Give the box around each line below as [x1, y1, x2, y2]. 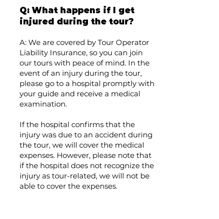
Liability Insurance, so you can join [20, 48, 143, 57]
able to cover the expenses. [20, 181, 117, 191]
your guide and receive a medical [20, 89, 140, 98]
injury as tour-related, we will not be [20, 171, 150, 180]
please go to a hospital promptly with [20, 79, 154, 88]
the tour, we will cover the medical [20, 140, 144, 150]
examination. [20, 99, 67, 109]
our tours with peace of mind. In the [20, 58, 150, 67]
